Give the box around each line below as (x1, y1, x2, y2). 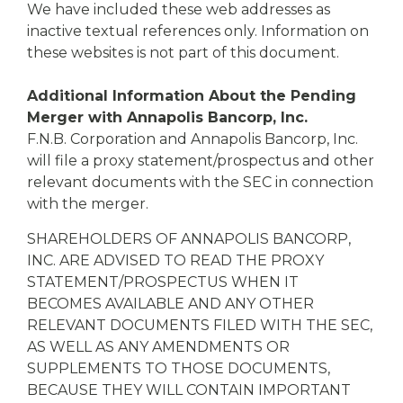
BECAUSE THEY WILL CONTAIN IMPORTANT (27, 381, 351, 399)
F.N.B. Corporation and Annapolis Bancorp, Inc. (27, 130, 358, 148)
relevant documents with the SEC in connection (27, 174, 373, 191)
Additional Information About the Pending (27, 87, 356, 104)
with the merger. (27, 195, 148, 212)
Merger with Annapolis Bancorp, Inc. (27, 109, 308, 126)
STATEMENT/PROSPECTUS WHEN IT (27, 273, 299, 291)
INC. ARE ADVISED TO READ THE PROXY (27, 252, 324, 269)
